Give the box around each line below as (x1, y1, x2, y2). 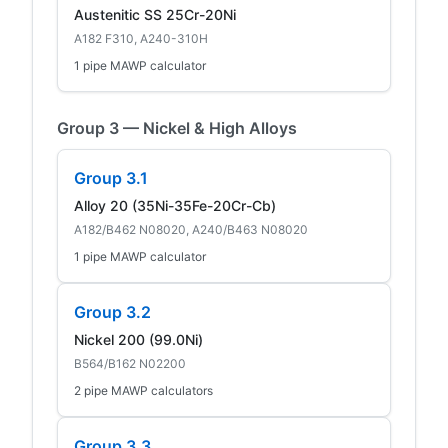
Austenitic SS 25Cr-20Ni (74, 5, 236, 23)
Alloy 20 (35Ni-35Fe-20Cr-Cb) (74, 196, 276, 214)
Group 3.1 (74, 167, 148, 188)
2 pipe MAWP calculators (74, 382, 213, 398)
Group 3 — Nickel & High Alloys (57, 117, 297, 138)
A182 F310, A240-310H (74, 30, 208, 46)
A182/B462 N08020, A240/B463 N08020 (74, 221, 308, 237)
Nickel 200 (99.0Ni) (74, 330, 203, 348)
